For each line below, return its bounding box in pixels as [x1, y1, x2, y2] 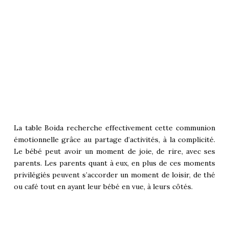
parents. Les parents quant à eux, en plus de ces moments [13, 158, 216, 168]
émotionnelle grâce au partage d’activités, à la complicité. [13, 135, 216, 145]
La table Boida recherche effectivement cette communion [13, 123, 216, 133]
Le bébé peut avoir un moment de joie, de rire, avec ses [13, 147, 216, 156]
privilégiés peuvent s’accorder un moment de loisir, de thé [13, 170, 216, 180]
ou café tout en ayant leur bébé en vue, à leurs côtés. [13, 182, 193, 192]
